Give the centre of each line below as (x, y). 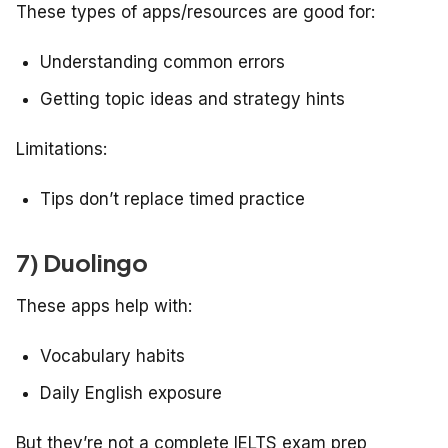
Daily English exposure (131, 393)
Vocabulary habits (112, 356)
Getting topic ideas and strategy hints (192, 99)
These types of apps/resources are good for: (195, 12)
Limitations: (61, 149)
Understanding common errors (162, 62)
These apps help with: (104, 306)
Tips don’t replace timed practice (172, 199)
